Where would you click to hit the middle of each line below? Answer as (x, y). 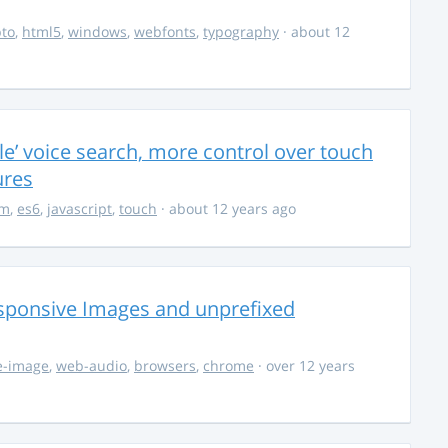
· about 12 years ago (226, 208)
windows (97, 32)
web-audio (91, 366)
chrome (228, 366)
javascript (79, 208)
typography (241, 32)
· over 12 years (304, 366)
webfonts (165, 32)
